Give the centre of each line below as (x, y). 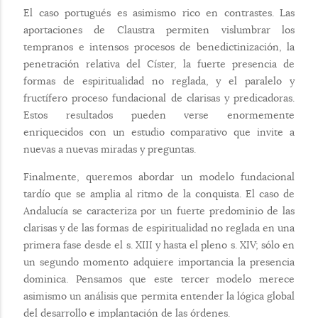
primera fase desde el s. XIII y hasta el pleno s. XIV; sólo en (159, 245)
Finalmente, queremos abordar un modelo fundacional (159, 176)
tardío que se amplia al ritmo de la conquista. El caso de (159, 193)
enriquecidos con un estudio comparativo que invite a (159, 132)
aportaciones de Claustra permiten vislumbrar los (159, 29)
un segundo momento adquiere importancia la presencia (159, 262)
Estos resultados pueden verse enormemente (159, 115)
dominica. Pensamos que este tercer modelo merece (159, 279)
